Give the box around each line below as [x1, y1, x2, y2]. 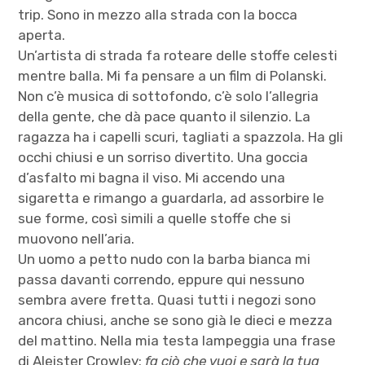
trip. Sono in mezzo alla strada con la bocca [18, 6, 298, 23]
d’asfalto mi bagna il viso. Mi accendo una [18, 169, 286, 186]
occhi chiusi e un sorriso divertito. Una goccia [18, 148, 309, 165]
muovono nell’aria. [18, 230, 135, 247]
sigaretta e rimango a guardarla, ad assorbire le [18, 189, 325, 206]
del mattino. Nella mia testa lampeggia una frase [18, 332, 336, 349]
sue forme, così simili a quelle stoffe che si [18, 209, 292, 226]
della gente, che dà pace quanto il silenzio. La [18, 108, 311, 125]
